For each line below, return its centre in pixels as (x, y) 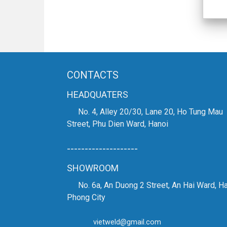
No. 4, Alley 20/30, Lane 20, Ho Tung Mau (149, 111)
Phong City (86, 197)
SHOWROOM (93, 168)
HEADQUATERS (98, 94)
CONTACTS (93, 75)
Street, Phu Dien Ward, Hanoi (118, 124)
